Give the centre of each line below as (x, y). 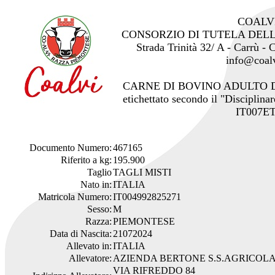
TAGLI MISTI (142, 172)
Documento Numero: (71, 148)
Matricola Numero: (75, 197)
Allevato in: (89, 246)
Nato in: (96, 184)
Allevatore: (90, 258)
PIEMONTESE (144, 221)
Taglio (99, 172)
